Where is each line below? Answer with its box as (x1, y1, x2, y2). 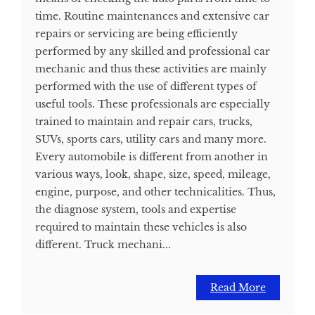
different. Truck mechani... (35, 238, 171, 251)
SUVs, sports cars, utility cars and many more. (35, 133, 266, 146)
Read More (210, 281, 266, 294)
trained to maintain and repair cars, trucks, (35, 115, 252, 128)
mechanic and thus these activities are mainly (35, 63, 266, 75)
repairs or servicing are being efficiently (35, 27, 238, 40)
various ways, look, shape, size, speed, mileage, (35, 168, 271, 181)
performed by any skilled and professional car (35, 45, 270, 58)
